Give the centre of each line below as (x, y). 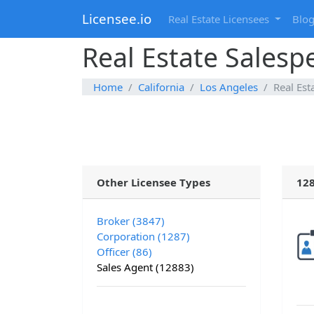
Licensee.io (117, 19)
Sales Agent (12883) (145, 267)
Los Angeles (229, 87)
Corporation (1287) (143, 237)
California (161, 87)
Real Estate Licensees (220, 19)
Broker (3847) (131, 221)
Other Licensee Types (153, 183)
